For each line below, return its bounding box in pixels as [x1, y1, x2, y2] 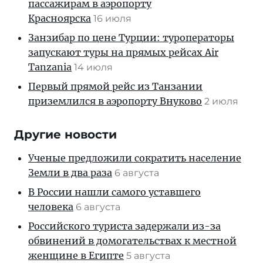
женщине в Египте [28, 249, 124, 261]
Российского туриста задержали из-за [28, 220, 221, 232]
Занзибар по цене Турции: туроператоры [28, 32, 234, 43]
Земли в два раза [28, 167, 112, 178]
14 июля [74, 62, 115, 73]
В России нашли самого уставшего [28, 186, 201, 198]
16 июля [93, 13, 134, 24]
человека [28, 201, 73, 213]
